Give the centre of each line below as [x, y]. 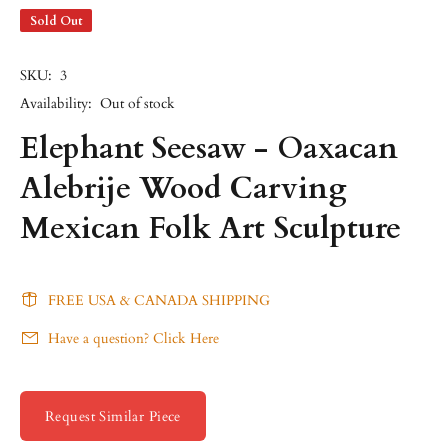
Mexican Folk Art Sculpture [210, 228]
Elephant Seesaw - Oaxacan [209, 148]
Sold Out [56, 21]
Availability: [56, 103]
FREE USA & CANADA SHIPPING [159, 300]
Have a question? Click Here [133, 338]
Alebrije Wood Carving [183, 188]
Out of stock [137, 103]
